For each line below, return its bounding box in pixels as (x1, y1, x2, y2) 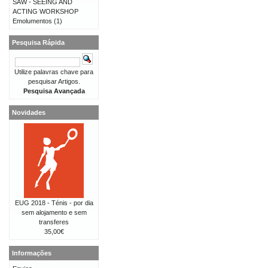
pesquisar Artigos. (28, 78, 80, 85)
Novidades (12, 109, 45, 116)
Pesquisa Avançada (23, 87, 85, 95)
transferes (39, 218, 69, 226)
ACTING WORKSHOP (13, 8, 78, 15)
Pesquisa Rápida (12, 39, 65, 46)
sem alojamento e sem (21, 209, 87, 216)
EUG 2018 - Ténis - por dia (14, 199, 93, 206)
